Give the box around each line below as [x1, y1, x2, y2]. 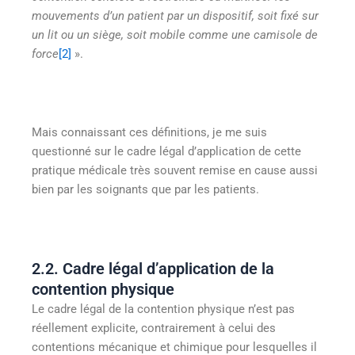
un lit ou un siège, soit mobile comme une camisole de [32, 27, 318, 42]
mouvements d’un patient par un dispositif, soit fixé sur [32, 8, 319, 23]
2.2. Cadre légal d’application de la [32, 259, 274, 279]
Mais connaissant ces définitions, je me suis [32, 125, 267, 140]
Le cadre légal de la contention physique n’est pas [32, 302, 295, 317]
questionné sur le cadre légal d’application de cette [32, 144, 301, 159]
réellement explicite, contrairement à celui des [32, 321, 276, 336]
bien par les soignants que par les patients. [32, 182, 259, 197]
